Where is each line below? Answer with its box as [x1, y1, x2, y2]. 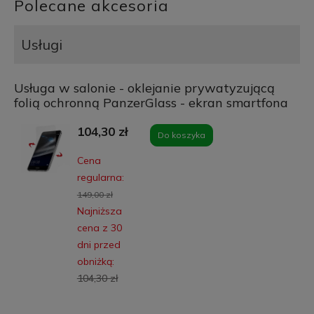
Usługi [20, 35, 62, 53]
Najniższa [76, 204, 122, 217]
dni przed [76, 238, 121, 251]
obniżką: [76, 254, 114, 268]
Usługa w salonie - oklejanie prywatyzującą [13, 79, 275, 96]
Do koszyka [158, 129, 205, 140]
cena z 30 [76, 221, 122, 234]
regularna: [76, 170, 124, 184]
